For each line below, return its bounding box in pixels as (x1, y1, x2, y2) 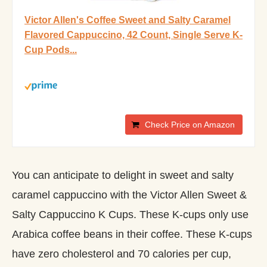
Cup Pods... (24, 45, 77, 55)
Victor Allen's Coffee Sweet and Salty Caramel (24, 15, 231, 25)
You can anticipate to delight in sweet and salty (12, 169, 234, 181)
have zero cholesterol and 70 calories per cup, (12, 247, 231, 260)
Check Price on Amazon (145, 120, 235, 129)
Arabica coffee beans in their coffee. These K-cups (12, 228, 252, 240)
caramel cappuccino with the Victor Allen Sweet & (12, 188, 247, 201)
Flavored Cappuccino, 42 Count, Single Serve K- (24, 30, 243, 40)
